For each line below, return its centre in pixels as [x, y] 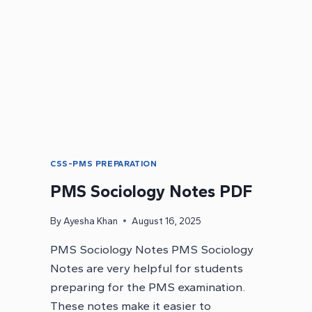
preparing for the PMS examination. [148, 287]
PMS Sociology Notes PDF [151, 192]
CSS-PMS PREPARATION [104, 164]
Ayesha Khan [91, 220]
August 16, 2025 [167, 220]
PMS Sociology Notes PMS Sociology [152, 249]
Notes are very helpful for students [147, 268]
